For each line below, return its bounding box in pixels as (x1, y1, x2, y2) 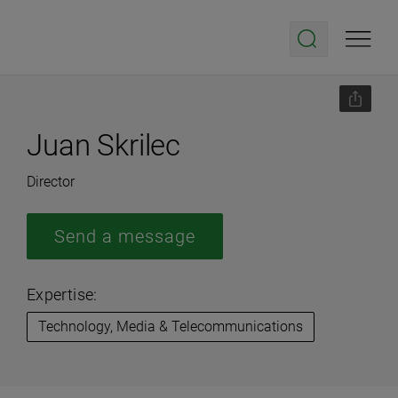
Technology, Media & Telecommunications (38, 318, 303, 335)
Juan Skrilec (27, 128, 181, 163)
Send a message (54, 226, 195, 247)
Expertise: (27, 285, 98, 304)
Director (27, 173, 75, 190)
